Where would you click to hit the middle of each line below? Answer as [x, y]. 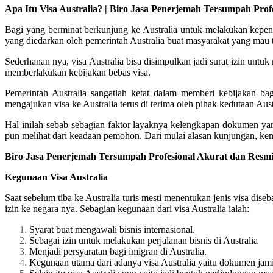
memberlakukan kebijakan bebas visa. [78, 72]
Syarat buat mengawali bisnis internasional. [112, 229]
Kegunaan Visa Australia [56, 177]
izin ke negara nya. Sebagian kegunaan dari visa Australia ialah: [127, 208]
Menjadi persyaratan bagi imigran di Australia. [118, 251]
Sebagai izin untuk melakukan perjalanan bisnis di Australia [144, 240]
